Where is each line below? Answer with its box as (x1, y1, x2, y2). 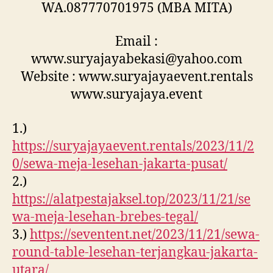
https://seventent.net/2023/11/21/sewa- (30, 226, 260, 243)
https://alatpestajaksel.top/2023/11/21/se (12, 191, 250, 208)
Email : (115, 34, 158, 51)
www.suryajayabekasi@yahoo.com (30, 51, 243, 68)
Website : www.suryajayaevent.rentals (20, 69, 253, 86)
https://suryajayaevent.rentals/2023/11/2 (12, 138, 254, 155)
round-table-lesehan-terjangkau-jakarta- (12, 244, 258, 261)
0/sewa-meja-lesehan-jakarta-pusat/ (12, 155, 227, 172)
